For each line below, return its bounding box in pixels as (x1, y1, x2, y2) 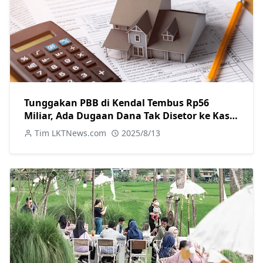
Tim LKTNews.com (35, 127, 106, 139)
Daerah (24, 122, 59, 136)
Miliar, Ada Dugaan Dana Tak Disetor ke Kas (24, 109, 230, 123)
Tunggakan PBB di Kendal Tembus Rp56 (24, 96, 209, 110)
